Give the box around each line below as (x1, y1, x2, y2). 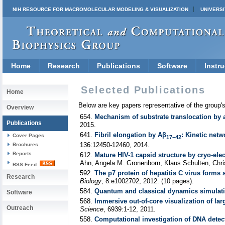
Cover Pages (13, 133, 44, 138)
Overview (7, 104, 34, 111)
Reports (13, 151, 32, 156)
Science (80, 205, 103, 213)
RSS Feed (13, 161, 38, 167)
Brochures (13, 142, 38, 147)
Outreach (7, 204, 33, 211)
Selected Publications (81, 84, 205, 95)
